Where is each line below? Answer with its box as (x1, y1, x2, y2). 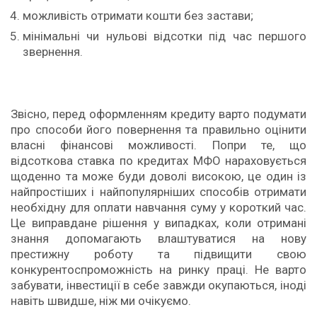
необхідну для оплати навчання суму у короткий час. (11, 200, 306, 214)
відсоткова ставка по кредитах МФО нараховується (11, 153, 306, 168)
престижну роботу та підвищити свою (11, 246, 306, 261)
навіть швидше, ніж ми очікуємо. (11, 293, 191, 308)
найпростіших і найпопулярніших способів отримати (11, 184, 306, 199)
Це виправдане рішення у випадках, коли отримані (11, 215, 306, 230)
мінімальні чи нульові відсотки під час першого (23, 28, 306, 43)
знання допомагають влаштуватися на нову (11, 231, 306, 246)
